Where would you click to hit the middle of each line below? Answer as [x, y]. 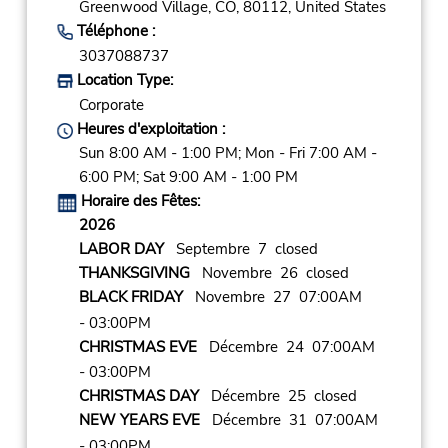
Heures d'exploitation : [148, 129]
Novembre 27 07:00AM [272, 297]
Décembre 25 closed [277, 396]
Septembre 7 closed [240, 249]
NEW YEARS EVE [139, 420]
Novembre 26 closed [269, 273]
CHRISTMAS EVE [137, 346]
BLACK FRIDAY [130, 297]
